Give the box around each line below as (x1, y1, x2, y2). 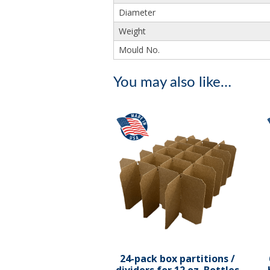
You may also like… (113, 75, 231, 90)
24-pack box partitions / (119, 251, 235, 265)
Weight (118, 25, 146, 37)
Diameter (118, 7, 155, 19)
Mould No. (118, 44, 160, 56)
